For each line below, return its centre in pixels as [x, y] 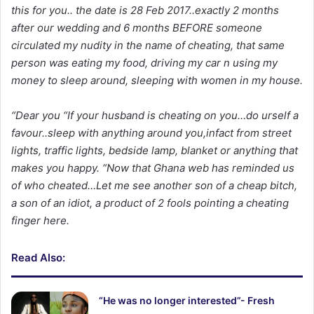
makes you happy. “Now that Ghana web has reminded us [153, 168]
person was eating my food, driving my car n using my [144, 62]
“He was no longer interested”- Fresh [187, 300]
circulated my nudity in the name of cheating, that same [148, 45]
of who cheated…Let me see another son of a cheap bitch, [154, 185]
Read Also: [38, 257]
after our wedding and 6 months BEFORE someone [137, 27]
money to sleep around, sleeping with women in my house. [157, 80]
